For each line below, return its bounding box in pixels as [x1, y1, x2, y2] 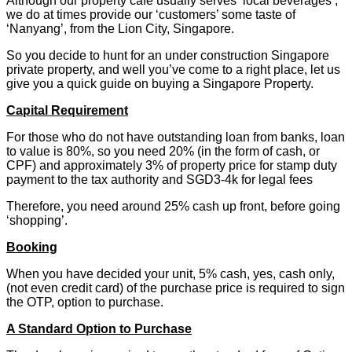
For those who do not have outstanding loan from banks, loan [6, 130, 345, 144]
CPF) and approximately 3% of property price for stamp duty [6, 158, 337, 172]
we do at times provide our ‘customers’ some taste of [6, 7, 295, 21]
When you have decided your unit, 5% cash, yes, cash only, [6, 266, 335, 280]
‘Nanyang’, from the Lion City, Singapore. [6, 21, 234, 35]
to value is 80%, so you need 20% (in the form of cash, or [6, 144, 320, 158]
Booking [6, 240, 57, 254]
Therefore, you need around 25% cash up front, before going [6, 199, 340, 213]
